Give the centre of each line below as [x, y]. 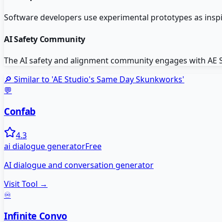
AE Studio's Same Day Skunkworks [118, 79]
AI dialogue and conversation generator [79, 165]
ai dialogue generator [45, 146]
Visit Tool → [26, 184]
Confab [20, 111]
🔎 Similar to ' [28, 79]
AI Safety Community [45, 39]
